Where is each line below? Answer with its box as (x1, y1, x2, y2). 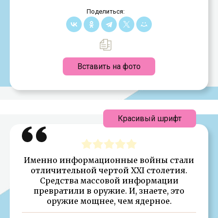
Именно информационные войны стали (24, 155, 194, 165)
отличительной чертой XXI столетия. (31, 165, 187, 175)
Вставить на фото (77, 61, 141, 71)
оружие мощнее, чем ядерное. (46, 196, 172, 206)
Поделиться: (86, 7, 125, 15)
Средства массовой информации (39, 175, 179, 185)
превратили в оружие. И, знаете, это (34, 185, 184, 196)
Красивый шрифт (118, 113, 182, 123)
